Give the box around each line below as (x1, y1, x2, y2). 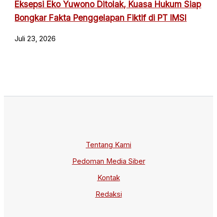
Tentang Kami (86, 140, 131, 149)
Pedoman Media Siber (72, 156, 145, 166)
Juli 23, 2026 (15, 34, 56, 44)
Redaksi (95, 189, 122, 199)
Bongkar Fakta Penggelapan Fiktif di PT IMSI (15, 12, 187, 23)
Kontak (97, 173, 120, 182)
